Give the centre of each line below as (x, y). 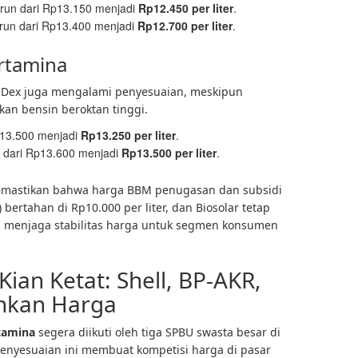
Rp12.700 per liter (185, 26)
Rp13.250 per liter (128, 135)
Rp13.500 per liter (169, 153)
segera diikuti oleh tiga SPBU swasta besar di (158, 332)
